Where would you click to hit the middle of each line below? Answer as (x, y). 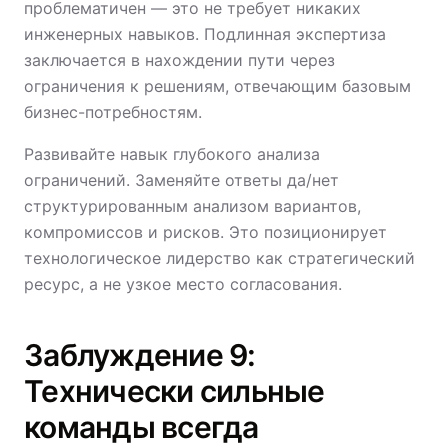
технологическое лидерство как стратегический (219, 258)
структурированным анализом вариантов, (192, 206)
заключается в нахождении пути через (179, 60)
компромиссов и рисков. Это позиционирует (205, 232)
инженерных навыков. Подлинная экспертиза (205, 34)
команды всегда (141, 427)
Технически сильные (174, 391)
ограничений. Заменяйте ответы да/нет (181, 180)
